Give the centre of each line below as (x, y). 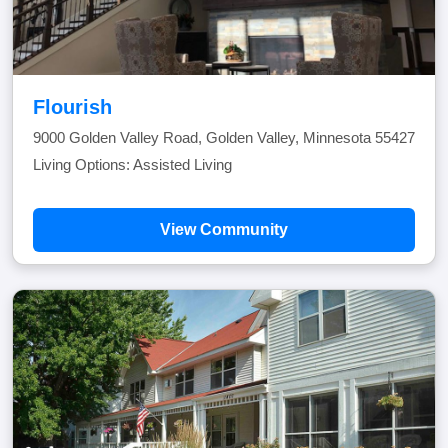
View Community (224, 229)
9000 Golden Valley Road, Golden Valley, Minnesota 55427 (224, 137)
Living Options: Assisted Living (132, 164)
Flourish (72, 107)
